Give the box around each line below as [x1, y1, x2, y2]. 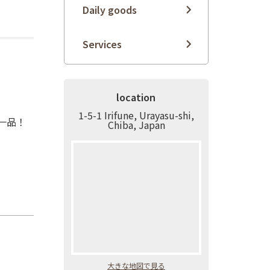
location [116, 90, 155, 105]
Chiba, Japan [107, 118, 165, 133]
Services [83, 37, 122, 52]
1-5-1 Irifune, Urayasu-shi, [78, 108, 194, 123]
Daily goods [83, 2, 137, 17]
